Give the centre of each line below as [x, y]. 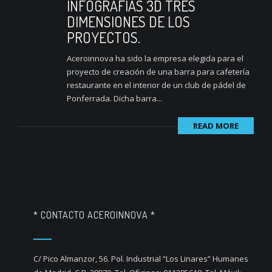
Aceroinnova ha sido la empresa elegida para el [155, 58]
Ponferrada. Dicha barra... [114, 98]
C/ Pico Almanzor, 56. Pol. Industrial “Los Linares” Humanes [141, 259]
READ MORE [216, 126]
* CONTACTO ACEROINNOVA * [94, 215]
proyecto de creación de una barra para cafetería [158, 72]
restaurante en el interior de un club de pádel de [156, 85]
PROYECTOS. [104, 37]
